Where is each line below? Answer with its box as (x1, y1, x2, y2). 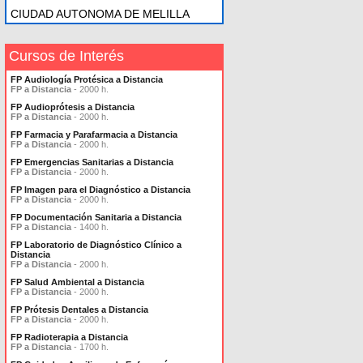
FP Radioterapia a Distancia (11, 332, 128, 342)
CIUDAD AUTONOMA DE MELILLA (11, 7, 190, 20)
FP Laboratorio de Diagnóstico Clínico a (11, 240, 181, 250)
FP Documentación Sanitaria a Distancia (11, 212, 181, 222)
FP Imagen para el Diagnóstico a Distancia (11, 185, 190, 194)
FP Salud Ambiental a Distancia (11, 277, 144, 287)
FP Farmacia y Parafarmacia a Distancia (11, 130, 177, 139)
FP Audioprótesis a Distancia (11, 102, 135, 112)
